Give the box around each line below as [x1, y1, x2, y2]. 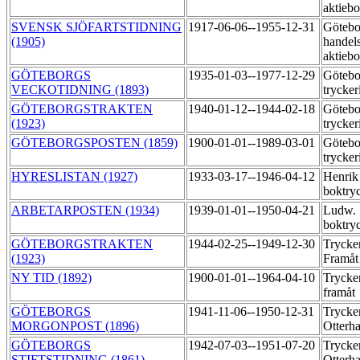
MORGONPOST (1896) [11, 319, 139, 333]
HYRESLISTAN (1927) [11, 170, 137, 184]
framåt [323, 285, 358, 300]
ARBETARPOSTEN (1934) [11, 203, 159, 218]
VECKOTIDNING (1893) [11, 83, 149, 97]
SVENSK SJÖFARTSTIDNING [11, 20, 182, 35]
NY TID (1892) [11, 271, 92, 285]
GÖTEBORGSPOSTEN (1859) [11, 136, 178, 150]
